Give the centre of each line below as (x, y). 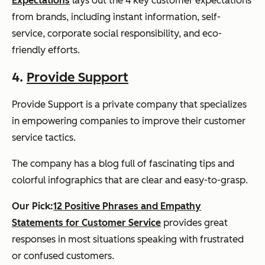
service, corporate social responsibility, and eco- (117, 33)
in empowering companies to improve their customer (129, 121)
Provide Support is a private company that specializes (129, 104)
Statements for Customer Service (86, 222)
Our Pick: (33, 206)
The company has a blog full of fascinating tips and (123, 163)
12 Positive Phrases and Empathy (127, 206)
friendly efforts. (46, 50)
